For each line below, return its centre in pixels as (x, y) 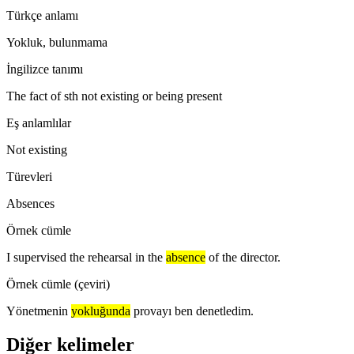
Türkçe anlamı (42, 15)
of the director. (245, 257)
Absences (30, 203)
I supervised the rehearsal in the (85, 257)
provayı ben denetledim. (194, 311)
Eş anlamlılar (39, 122)
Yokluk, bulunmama (57, 42)
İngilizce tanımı (45, 69)
